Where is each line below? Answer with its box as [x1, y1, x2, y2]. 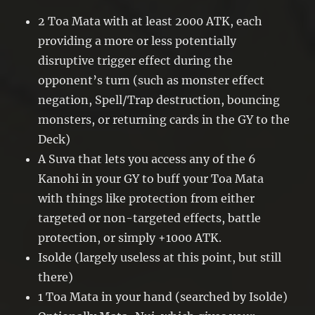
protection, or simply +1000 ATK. [38, 230, 222, 245]
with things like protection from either [38, 191, 255, 205]
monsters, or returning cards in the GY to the [38, 112, 290, 127]
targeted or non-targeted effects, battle [38, 210, 262, 225]
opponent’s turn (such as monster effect [38, 72, 265, 87]
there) [38, 269, 74, 284]
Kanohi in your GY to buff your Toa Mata [38, 171, 264, 186]
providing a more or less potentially [38, 33, 237, 48]
